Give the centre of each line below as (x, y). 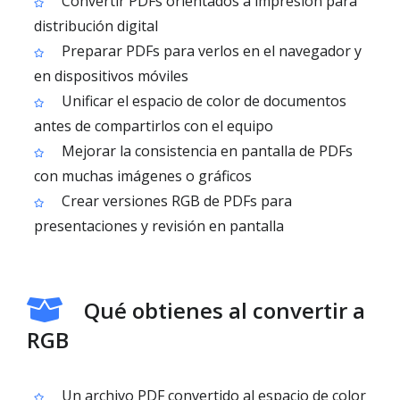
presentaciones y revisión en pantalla (159, 226)
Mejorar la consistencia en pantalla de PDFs (205, 151)
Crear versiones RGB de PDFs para (175, 201)
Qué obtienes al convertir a (225, 310)
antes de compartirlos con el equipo (154, 126)
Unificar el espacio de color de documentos (202, 101)
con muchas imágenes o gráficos (143, 176)
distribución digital (96, 26)
